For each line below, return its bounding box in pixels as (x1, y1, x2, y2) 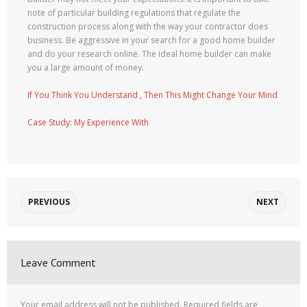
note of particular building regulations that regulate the (27, 7, 241, 19)
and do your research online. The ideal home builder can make (27, 48, 271, 60)
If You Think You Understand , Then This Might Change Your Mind (27, 89, 278, 101)
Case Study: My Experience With (27, 116, 149, 128)
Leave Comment (21, 256, 96, 269)
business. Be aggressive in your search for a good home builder (27, 34, 275, 46)
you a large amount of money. (27, 62, 144, 73)
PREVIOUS (28, 196, 70, 208)
